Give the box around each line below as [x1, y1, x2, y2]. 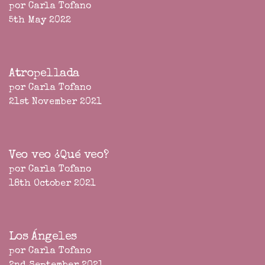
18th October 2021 [9, 179, 96, 189]
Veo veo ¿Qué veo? [9, 150, 109, 162]
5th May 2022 [9, 16, 71, 26]
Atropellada [9, 68, 79, 80]
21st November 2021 [9, 98, 102, 108]
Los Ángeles [9, 231, 77, 244]
